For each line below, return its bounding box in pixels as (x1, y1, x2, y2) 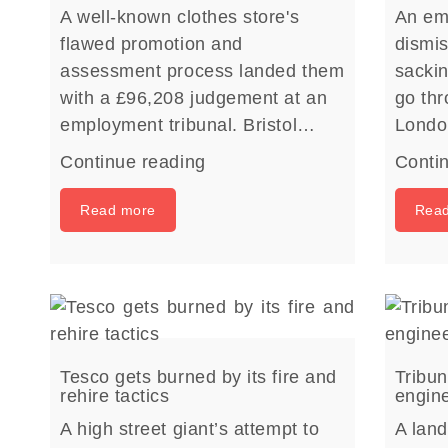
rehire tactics (60, 386, 170, 406)
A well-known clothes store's (60, 7, 300, 27)
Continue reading (60, 152, 206, 172)
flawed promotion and (60, 34, 243, 54)
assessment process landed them (60, 61, 345, 81)
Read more (80, 202, 156, 218)
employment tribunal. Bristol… (60, 115, 316, 135)
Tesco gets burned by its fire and (60, 367, 337, 387)
